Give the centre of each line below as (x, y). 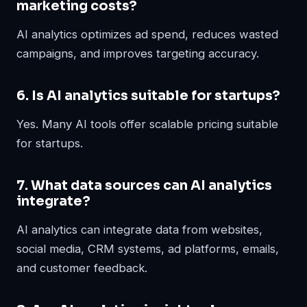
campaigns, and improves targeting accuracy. (138, 53)
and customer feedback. (82, 268)
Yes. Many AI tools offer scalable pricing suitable (147, 124)
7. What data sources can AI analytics (144, 185)
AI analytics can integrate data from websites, (139, 229)
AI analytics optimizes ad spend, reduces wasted (147, 34)
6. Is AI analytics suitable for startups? (148, 95)
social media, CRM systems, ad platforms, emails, (148, 248)
